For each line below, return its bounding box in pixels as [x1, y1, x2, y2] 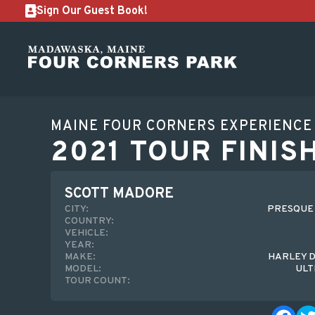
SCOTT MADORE [65, 185, 174, 203]
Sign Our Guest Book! [37, 4, 148, 18]
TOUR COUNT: [65, 275, 130, 287]
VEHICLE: [65, 227, 108, 239]
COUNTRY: [65, 215, 114, 227]
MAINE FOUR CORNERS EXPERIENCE [51, 117, 312, 136]
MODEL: [65, 263, 101, 275]
